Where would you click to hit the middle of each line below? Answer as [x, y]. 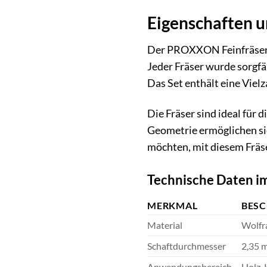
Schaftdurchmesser [187, 246]
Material [165, 225]
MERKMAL [173, 205]
